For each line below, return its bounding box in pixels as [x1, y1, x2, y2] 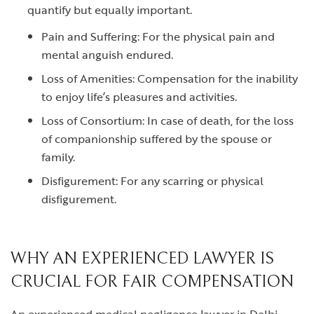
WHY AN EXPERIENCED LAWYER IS [11, 249, 274, 268]
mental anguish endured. [41, 46, 173, 63]
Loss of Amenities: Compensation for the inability [41, 70, 298, 87]
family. [41, 149, 75, 165]
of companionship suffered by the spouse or [41, 130, 272, 147]
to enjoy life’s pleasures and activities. [41, 88, 237, 105]
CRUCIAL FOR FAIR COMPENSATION [11, 272, 294, 292]
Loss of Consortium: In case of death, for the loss [41, 112, 294, 129]
